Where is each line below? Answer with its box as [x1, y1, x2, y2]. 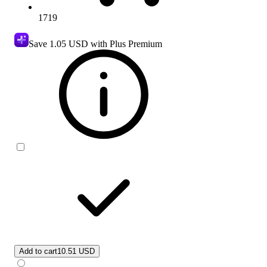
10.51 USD [57, 246, 95, 256]
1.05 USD [49, 38, 88, 49]
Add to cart [19, 246, 57, 256]
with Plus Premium [88, 38, 162, 49]
